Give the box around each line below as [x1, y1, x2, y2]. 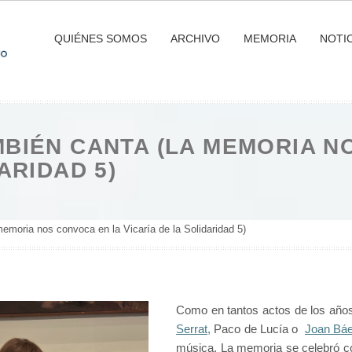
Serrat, [176, 323, 211, 335]
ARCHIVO [170, 32, 220, 45]
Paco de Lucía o [211, 323, 305, 335]
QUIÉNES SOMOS [53, 32, 147, 45]
